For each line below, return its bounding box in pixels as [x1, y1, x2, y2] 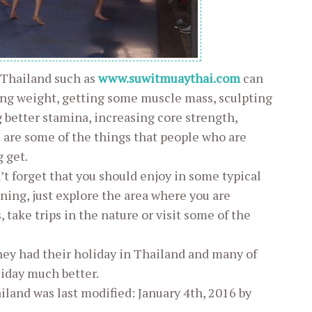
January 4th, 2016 [138, 284, 236, 301]
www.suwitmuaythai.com [98, 70, 240, 86]
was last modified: [31, 284, 138, 301]
